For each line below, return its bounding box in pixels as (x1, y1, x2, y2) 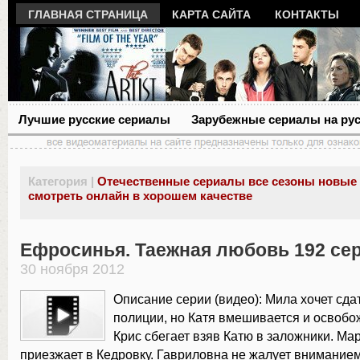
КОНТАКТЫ (275, 8, 339, 21)
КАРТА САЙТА (172, 8, 251, 21)
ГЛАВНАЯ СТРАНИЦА (28, 8, 148, 21)
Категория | (28, 174, 94, 188)
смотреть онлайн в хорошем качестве (28, 189, 252, 202)
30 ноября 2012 (20, 261, 125, 277)
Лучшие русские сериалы (18, 112, 170, 126)
